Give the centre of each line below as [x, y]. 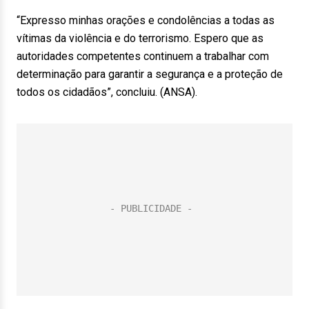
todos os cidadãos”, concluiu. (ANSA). [111, 92]
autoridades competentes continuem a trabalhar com [143, 56]
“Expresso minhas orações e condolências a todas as [146, 20]
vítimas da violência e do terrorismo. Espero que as [140, 38]
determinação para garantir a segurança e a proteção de [150, 74]
